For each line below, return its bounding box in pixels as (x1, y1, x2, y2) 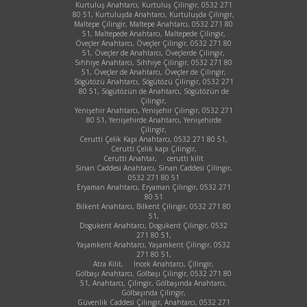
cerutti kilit (167, 153, 204, 163)
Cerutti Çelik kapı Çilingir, (110, 143, 197, 153)
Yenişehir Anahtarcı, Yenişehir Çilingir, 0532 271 (74, 105, 233, 115)
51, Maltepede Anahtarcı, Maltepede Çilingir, (82, 28, 225, 38)
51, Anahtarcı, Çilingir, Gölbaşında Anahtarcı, (80, 278, 227, 288)
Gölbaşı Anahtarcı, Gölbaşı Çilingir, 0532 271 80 (75, 268, 232, 278)
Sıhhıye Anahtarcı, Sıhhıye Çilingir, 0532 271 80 (75, 57, 232, 67)
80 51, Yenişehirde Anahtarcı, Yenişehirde (86, 114, 221, 125)
